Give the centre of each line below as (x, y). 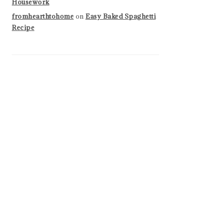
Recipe (23, 27)
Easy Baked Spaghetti (121, 16)
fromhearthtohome (43, 16)
